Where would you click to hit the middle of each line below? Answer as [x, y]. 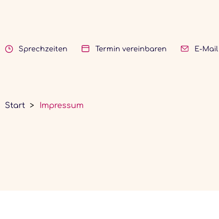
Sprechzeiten [43, 49]
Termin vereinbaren [131, 49]
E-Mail [206, 49]
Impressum [61, 106]
